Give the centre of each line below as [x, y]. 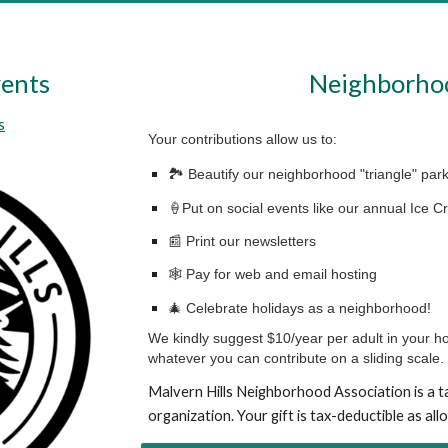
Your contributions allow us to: [243, 139]
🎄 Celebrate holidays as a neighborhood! [300, 307]
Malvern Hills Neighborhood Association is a [293, 391]
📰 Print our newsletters [242, 240]
